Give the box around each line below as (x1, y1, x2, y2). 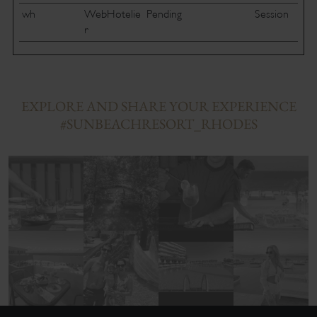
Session (254, 8, 289, 21)
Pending (146, 8, 182, 21)
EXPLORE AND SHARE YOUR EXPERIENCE (21, 97, 296, 115)
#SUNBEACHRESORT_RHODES (59, 115, 258, 133)
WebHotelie (83, 8, 141, 21)
